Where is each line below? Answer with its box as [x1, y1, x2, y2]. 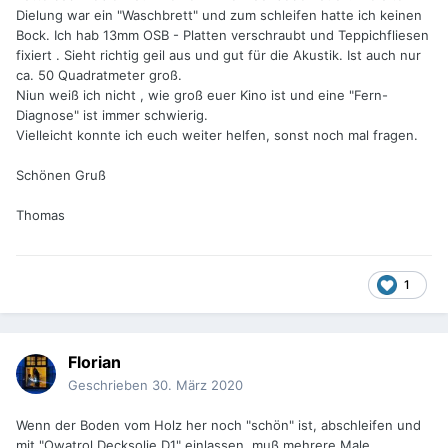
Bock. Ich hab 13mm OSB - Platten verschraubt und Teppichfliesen [16, 27, 429, 44]
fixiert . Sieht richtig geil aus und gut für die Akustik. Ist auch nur [16, 47, 421, 64]
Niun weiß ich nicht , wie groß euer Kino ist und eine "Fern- [16, 87, 388, 104]
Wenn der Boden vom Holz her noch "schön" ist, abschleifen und [16, 417, 421, 434]
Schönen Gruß [16, 167, 106, 184]
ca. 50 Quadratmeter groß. [16, 67, 182, 84]
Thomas [16, 207, 65, 224]
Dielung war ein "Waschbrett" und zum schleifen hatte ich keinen [16, 7, 422, 24]
